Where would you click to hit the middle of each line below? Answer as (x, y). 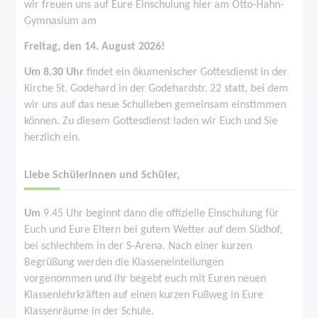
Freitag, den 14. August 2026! (95, 46)
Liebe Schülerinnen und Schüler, (102, 175)
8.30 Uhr (64, 72)
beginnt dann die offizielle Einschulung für (181, 213)
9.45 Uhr (64, 213)
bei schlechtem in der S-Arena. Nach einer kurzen (138, 246)
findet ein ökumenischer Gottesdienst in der (186, 72)
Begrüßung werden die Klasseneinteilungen (124, 262)
